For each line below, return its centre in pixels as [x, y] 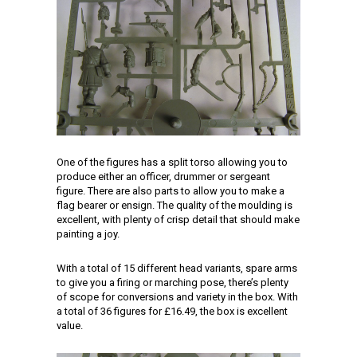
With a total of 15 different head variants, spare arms [177, 268]
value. [70, 326]
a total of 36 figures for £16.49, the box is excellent [172, 311]
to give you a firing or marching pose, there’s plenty [173, 282]
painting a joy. [88, 234]
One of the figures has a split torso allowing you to [172, 162]
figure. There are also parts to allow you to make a [171, 191]
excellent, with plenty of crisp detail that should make [178, 220]
